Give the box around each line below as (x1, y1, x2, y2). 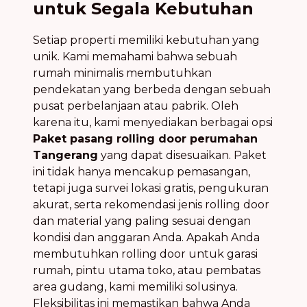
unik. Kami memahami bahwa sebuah (33, 49, 237, 63)
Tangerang (33, 148, 98, 162)
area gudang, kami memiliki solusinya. (33, 280, 238, 293)
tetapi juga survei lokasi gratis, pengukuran (33, 181, 269, 195)
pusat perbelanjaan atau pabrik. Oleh (33, 99, 238, 112)
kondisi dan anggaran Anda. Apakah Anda (33, 230, 260, 244)
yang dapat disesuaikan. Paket (98, 148, 267, 162)
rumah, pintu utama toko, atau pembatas (33, 263, 260, 277)
